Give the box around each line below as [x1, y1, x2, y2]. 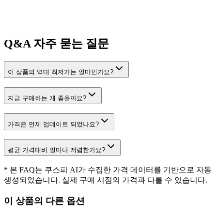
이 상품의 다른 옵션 [4, 195, 85, 206]
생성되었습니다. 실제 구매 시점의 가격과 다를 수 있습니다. [4, 176, 207, 185]
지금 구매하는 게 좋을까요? [8, 94, 86, 102]
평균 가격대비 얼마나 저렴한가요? [8, 146, 105, 154]
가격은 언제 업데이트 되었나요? [8, 120, 99, 128]
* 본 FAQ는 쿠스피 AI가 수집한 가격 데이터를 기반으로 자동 [4, 166, 212, 174]
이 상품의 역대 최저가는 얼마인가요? [8, 68, 113, 76]
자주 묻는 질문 [31, 37, 109, 50]
